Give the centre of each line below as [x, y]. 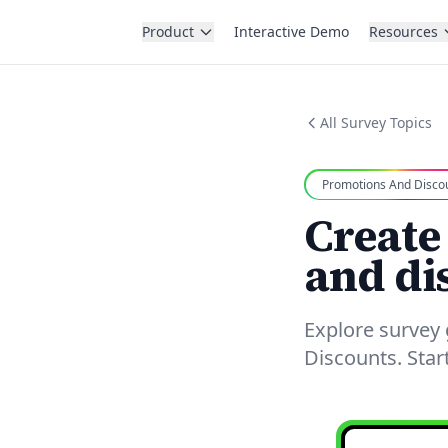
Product [168, 31]
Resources [403, 31]
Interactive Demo [291, 31]
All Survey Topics [376, 122]
